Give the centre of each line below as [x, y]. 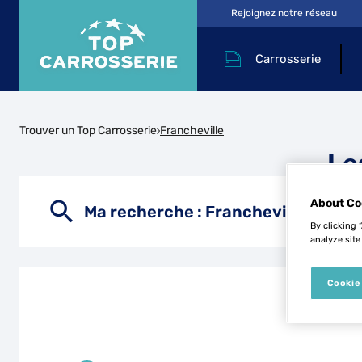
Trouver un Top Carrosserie [88, 130]
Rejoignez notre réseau [284, 13]
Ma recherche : [145, 212]
